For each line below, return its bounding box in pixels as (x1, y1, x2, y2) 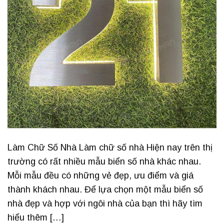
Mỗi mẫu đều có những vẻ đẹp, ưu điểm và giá (7, 170, 193, 180)
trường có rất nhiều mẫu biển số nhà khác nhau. (7, 156, 201, 166)
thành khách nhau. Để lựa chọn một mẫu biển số (7, 184, 203, 194)
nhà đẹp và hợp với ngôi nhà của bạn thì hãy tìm (7, 198, 202, 208)
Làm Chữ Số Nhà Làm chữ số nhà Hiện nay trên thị (7, 142, 212, 152)
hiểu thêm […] (7, 212, 64, 222)
